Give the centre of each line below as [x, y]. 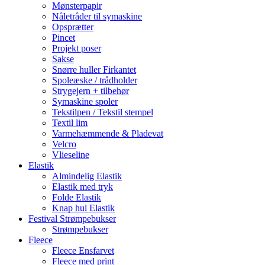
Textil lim [70, 123]
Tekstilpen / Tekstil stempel [103, 112]
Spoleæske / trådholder [95, 80]
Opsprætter [73, 27]
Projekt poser [77, 49]
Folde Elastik [77, 198]
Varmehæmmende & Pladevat [108, 134]
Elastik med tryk [83, 187]
